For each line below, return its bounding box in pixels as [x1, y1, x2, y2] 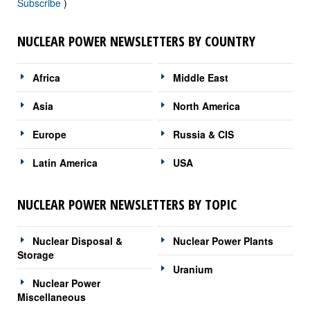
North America [173, 98, 241, 113]
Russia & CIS [173, 127, 235, 141]
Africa [33, 70, 60, 84]
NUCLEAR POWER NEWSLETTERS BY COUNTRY [17, 31, 255, 51]
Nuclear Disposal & [33, 233, 122, 248]
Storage [17, 247, 54, 262]
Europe [33, 127, 66, 141]
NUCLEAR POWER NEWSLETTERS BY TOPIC [17, 194, 237, 214]
